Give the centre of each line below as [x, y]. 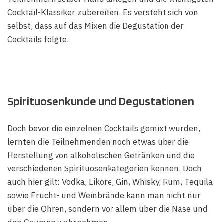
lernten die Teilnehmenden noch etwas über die [98, 142]
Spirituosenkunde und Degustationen [101, 101]
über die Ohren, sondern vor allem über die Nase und [108, 209]
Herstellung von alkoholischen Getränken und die [101, 155]
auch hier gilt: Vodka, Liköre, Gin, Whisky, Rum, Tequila [110, 182]
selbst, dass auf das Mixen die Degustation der [96, 26]
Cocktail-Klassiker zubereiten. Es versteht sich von [103, 12]
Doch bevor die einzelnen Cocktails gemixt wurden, [104, 129]
